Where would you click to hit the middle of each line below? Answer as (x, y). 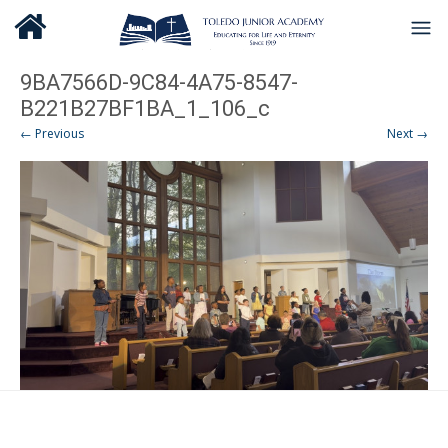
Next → (407, 133)
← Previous (52, 133)
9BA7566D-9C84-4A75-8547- (159, 82)
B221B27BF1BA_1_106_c (145, 108)
